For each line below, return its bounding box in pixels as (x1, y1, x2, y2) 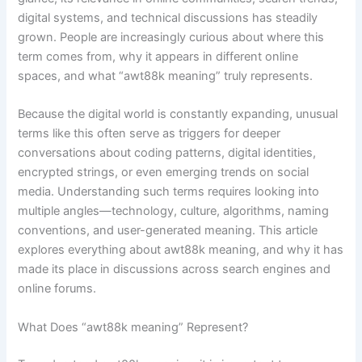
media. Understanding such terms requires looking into (18, 184, 320, 200)
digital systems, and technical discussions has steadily (18, 10, 318, 25)
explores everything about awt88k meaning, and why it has (18, 242, 344, 258)
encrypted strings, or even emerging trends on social (18, 165, 309, 180)
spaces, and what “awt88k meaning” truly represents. (18, 68, 314, 83)
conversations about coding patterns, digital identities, (18, 145, 317, 161)
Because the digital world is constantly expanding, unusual (18, 107, 339, 122)
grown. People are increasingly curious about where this (18, 29, 325, 44)
